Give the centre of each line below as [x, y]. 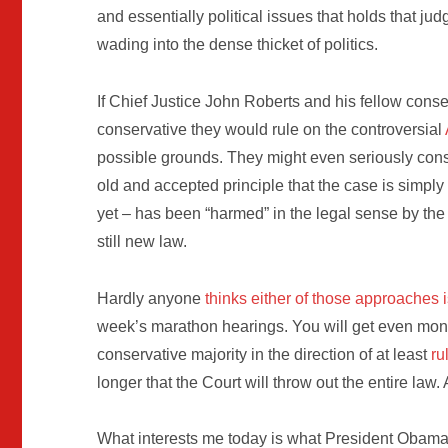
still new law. [142, 241]
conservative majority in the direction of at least [264, 354]
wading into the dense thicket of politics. [238, 45]
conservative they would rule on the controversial [271, 129]
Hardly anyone [151, 298]
